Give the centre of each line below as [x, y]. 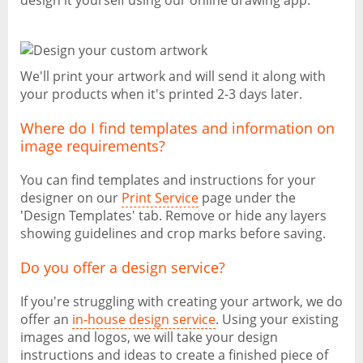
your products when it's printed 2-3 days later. [161, 94]
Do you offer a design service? [123, 267]
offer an [46, 319]
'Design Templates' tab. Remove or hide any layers [173, 216]
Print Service [160, 198]
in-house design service [144, 319]
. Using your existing [277, 319]
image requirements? [93, 146]
